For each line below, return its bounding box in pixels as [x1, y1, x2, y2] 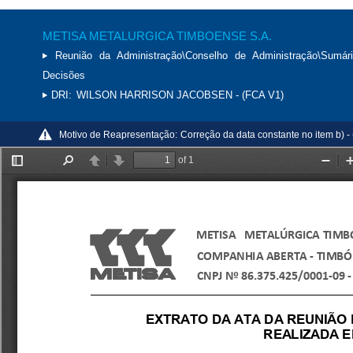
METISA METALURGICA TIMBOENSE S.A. [43, 29, 272, 43]
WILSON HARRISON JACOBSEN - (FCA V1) [76, 89, 284, 101]
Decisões [43, 69, 85, 81]
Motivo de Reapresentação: [59, 129, 177, 140]
